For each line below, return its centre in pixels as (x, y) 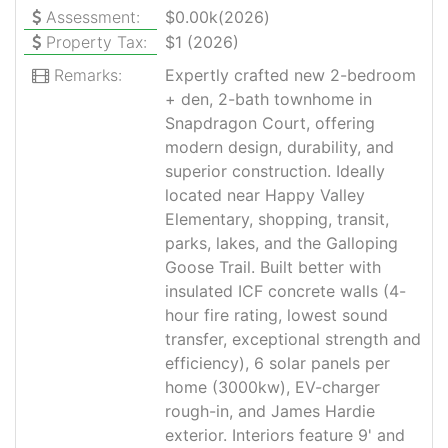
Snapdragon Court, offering (270, 123)
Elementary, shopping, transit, (277, 219)
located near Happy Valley (265, 195)
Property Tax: (94, 42)
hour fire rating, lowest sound (277, 315)
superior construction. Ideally (275, 171)
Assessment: (90, 17)
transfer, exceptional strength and (293, 339)
